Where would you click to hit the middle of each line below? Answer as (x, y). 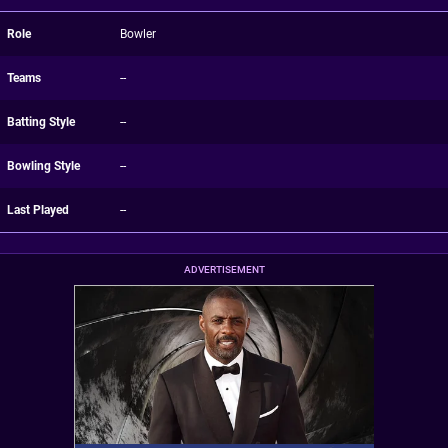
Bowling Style (43, 166)
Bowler (137, 34)
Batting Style (41, 122)
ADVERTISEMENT (224, 269)
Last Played (38, 210)
